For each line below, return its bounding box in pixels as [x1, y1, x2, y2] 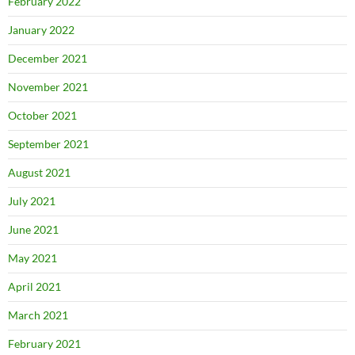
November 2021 [8, 79, 88, 94]
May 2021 [8, 250, 57, 265]
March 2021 [8, 307, 68, 322]
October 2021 [8, 108, 77, 122]
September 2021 [8, 136, 89, 151]
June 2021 [8, 222, 59, 236]
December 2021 [8, 51, 87, 65]
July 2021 [8, 193, 55, 208]
